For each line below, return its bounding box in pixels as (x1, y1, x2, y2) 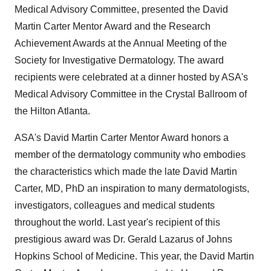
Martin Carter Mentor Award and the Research (15, 21, 211, 31)
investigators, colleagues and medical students (15, 200, 215, 211)
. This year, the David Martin (135, 251, 254, 261)
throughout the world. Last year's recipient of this (15, 217, 220, 227)
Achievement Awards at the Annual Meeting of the (15, 38, 227, 48)
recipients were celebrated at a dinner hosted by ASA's (15, 72, 248, 82)
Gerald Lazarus (128, 234, 194, 244)
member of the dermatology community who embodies (15, 149, 246, 160)
